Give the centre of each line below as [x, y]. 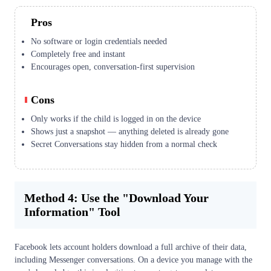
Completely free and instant [78, 54]
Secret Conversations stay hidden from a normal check [124, 144]
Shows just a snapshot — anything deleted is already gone [130, 131]
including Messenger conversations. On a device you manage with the [133, 260]
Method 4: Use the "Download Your [116, 198]
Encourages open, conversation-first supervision [113, 67]
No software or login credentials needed [99, 41]
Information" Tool [72, 211]
